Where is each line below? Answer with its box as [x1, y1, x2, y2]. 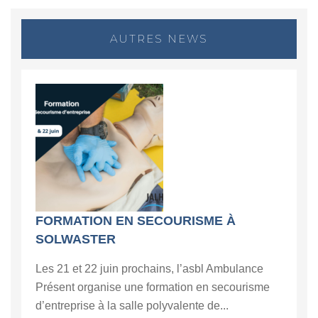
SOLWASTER [35, 231, 116, 246]
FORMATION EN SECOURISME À [35, 213, 236, 228]
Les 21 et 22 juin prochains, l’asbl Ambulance [35, 262, 263, 275]
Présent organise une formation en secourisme [35, 280, 270, 293]
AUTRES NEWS [110, 31, 208, 45]
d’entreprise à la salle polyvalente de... [35, 299, 229, 312]
